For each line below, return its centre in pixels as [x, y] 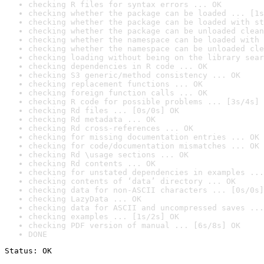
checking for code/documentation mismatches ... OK [144, 146]
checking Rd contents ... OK [92, 164]
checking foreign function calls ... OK [118, 93]
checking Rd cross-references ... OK [111, 128]
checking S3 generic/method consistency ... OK [134, 75]
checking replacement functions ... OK [115, 84]
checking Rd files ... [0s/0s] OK [104, 110]
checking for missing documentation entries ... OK [144, 137]
